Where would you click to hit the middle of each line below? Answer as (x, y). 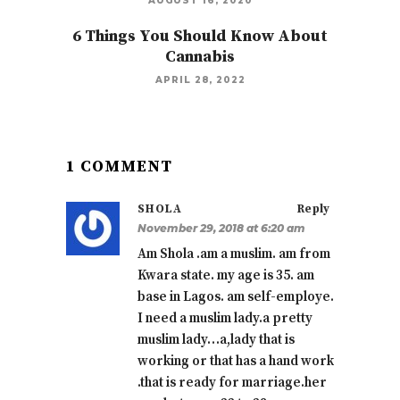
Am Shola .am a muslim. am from (234, 254)
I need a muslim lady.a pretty (225, 319)
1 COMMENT (119, 167)
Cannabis (200, 57)
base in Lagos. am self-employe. (236, 297)
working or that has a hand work (236, 362)
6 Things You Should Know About (200, 37)
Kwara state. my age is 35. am (226, 276)
